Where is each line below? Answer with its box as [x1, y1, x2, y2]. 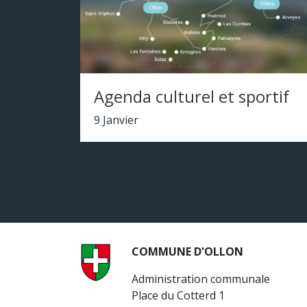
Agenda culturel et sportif [94, 85, 289, 108]
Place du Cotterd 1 [132, 288, 225, 303]
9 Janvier [94, 112, 138, 127]
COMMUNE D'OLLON [132, 244, 243, 259]
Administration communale [132, 271, 270, 286]
